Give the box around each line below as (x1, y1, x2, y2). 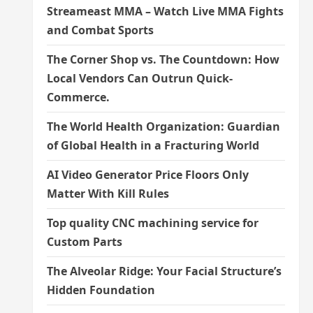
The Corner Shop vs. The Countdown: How (46, 52, 279, 67)
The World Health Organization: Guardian (46, 119, 280, 134)
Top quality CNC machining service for (46, 215, 259, 231)
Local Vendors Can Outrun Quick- (46, 71, 233, 86)
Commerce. (46, 89, 110, 105)
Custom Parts (46, 234, 122, 249)
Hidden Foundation (46, 282, 155, 298)
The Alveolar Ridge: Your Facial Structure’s (46, 263, 282, 279)
